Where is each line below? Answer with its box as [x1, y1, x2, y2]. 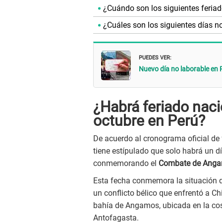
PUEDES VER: [139, 52, 171, 61]
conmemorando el [93, 159, 159, 168]
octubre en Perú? [93, 112, 205, 130]
